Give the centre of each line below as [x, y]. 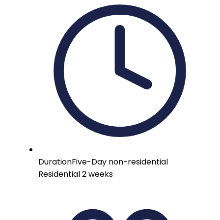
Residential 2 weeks [76, 174]
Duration [55, 162]
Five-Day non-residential [120, 162]
